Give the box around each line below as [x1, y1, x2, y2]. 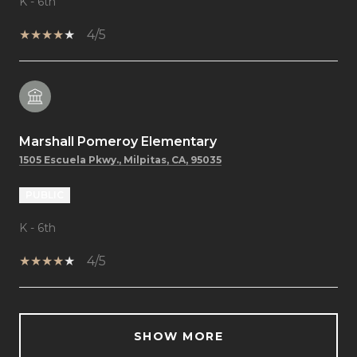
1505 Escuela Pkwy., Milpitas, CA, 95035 [19, 153, 222, 166]
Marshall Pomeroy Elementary [19, 133, 217, 149]
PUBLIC [25, 188, 64, 201]
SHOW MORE [133, 328, 224, 343]
